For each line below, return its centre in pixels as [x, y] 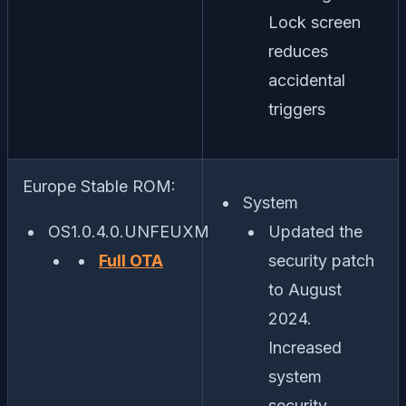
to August [305, 290]
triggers [297, 110]
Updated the [315, 232]
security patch [321, 261]
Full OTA [131, 261]
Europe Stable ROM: [99, 187]
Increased [305, 348]
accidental [307, 81]
